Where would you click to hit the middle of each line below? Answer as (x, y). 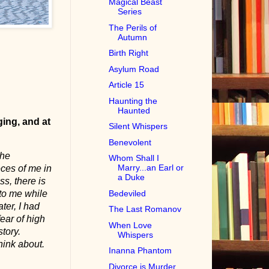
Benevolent (130, 142)
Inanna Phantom (141, 251)
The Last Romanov (145, 209)
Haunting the (133, 101)
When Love (131, 225)
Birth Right (129, 53)
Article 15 (127, 85)
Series (130, 12)
